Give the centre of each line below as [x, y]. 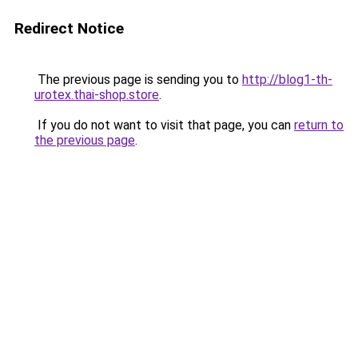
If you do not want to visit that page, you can [164, 125]
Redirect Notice [69, 28]
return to [319, 125]
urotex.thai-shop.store [97, 95]
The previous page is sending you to [138, 80]
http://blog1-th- [287, 80]
